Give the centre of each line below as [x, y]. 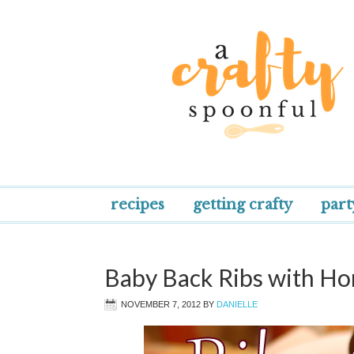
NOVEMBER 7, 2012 [161, 304]
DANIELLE [237, 304]
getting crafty [243, 205]
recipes [137, 205]
